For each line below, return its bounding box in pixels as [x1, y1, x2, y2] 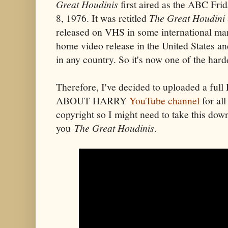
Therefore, [56, 79, 99, 94]
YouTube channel [129, 93, 199, 107]
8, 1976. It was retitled [56, 11, 149, 25]
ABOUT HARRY [56, 93, 129, 107]
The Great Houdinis [74, 121, 154, 134]
